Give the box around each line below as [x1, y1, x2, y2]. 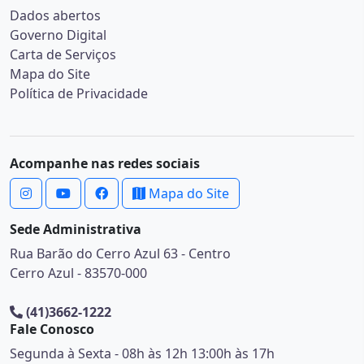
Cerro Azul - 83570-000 [10, 264, 147, 282]
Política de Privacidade [10, 84, 148, 102]
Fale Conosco [10, 320, 94, 338]
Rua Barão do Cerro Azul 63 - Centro [10, 245, 231, 262]
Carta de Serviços [10, 45, 116, 63]
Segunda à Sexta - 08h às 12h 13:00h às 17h [10, 344, 275, 362]
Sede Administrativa [10, 220, 141, 238]
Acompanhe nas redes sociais [10, 154, 200, 172]
